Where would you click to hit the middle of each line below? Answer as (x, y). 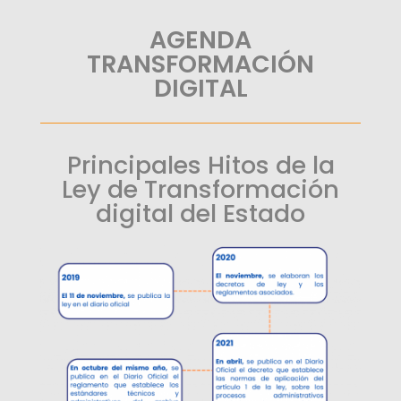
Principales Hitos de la (200, 165)
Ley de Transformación (200, 189)
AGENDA (200, 39)
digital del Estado (200, 213)
